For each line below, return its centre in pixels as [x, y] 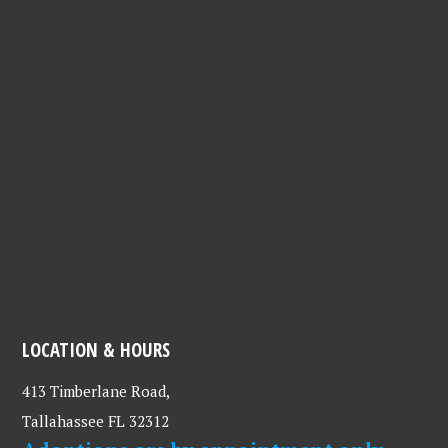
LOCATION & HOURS [96, 349]
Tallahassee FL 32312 [96, 421]
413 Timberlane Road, [96, 391]
